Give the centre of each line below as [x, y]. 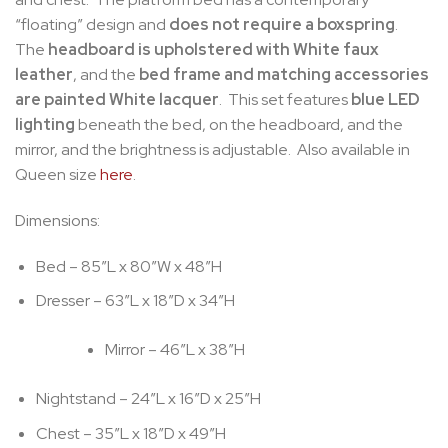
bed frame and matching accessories [284, 74]
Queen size [57, 174]
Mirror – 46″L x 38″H [174, 350]
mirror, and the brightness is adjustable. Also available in [212, 149]
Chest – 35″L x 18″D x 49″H [130, 433]
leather [44, 74]
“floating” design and [92, 24]
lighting [45, 124]
